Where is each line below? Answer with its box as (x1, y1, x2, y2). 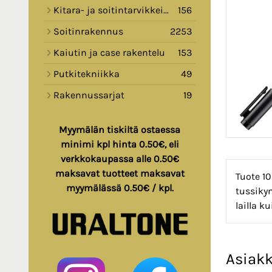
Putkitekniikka (53, 68, 120, 80)
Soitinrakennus (53, 25, 123, 38)
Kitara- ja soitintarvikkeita (53, 4, 163, 16)
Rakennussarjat (53, 89, 124, 101)
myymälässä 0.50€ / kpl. (66, 182, 174, 194)
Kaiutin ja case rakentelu (53, 47, 165, 59)
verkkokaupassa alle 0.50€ (60, 153, 179, 165)
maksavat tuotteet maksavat (55, 168, 185, 180)
